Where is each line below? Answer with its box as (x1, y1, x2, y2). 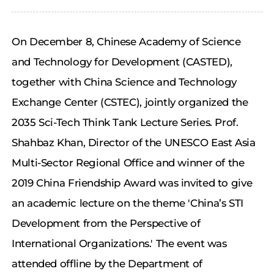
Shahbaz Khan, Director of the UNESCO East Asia (12, 136, 256, 149)
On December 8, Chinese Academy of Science (12, 35, 241, 48)
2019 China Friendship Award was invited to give (12, 177, 253, 190)
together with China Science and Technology (12, 76, 237, 89)
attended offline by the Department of (12, 257, 202, 270)
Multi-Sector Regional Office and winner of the (12, 157, 245, 169)
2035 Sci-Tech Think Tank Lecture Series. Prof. (12, 116, 239, 129)
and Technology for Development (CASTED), (12, 56, 232, 68)
